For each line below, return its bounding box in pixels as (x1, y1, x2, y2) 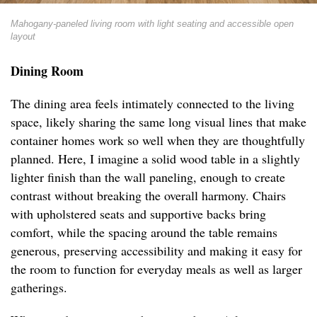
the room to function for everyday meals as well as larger (11, 260, 302, 278)
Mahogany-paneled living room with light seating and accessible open (11, 18, 294, 30)
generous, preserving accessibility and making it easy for (11, 242, 302, 260)
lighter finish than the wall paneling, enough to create (11, 168, 285, 186)
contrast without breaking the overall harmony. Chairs (11, 187, 286, 204)
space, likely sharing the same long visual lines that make (11, 113, 306, 131)
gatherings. (11, 279, 67, 296)
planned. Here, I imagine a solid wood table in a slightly (11, 150, 300, 168)
